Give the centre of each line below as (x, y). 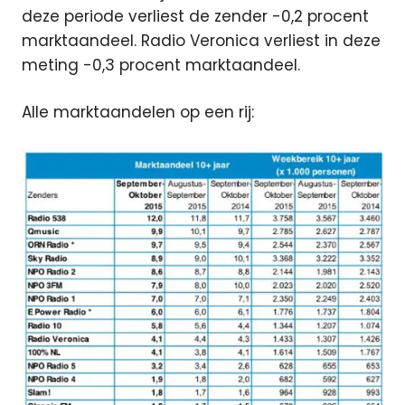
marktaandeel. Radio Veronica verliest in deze (201, 40)
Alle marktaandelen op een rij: (138, 112)
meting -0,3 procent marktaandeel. (161, 65)
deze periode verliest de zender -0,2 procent (195, 16)
